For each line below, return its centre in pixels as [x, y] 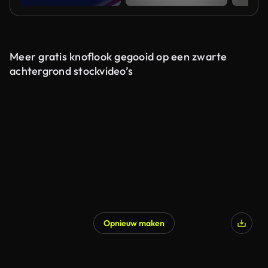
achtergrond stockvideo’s [71, 71]
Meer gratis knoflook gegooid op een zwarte [118, 57]
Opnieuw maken [134, 223]
